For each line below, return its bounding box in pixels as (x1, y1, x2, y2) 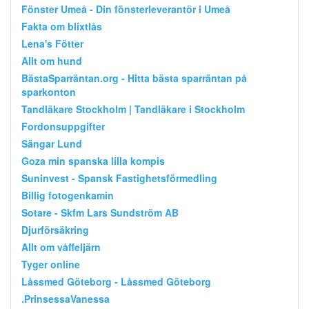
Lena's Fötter (21, 36, 83, 50)
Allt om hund (21, 53, 82, 68)
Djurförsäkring (21, 222, 89, 237)
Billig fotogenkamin (21, 188, 114, 202)
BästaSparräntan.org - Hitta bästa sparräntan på (21, 70, 247, 85)
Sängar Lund (21, 136, 82, 150)
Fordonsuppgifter (21, 119, 105, 133)
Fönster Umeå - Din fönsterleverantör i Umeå (21, 1, 230, 16)
